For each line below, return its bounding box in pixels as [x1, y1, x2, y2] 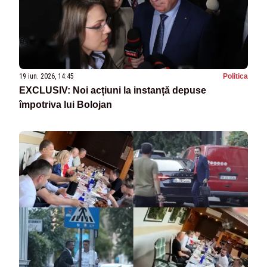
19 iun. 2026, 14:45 [19, 72, 74, 81]
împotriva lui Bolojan [19, 100, 112, 110]
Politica [223, 72, 248, 81]
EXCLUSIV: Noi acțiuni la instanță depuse [19, 85, 206, 96]
